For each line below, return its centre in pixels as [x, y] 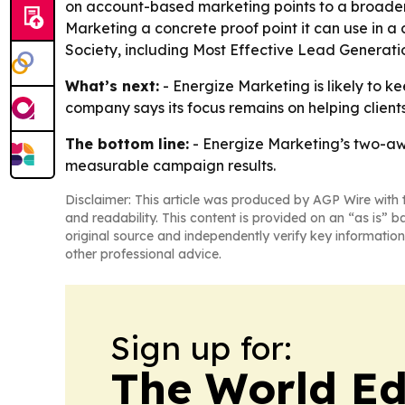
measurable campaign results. [170, 166]
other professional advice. [143, 254]
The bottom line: [127, 144]
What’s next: [112, 86]
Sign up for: [201, 348]
